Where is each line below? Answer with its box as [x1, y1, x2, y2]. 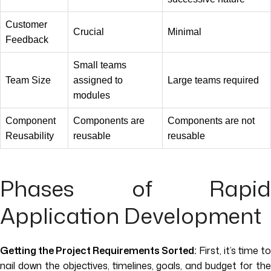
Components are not [168, 116, 255, 126]
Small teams [73, 60, 126, 71]
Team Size [5, 75, 51, 86]
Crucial [73, 27, 104, 38]
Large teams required [168, 75, 259, 86]
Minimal [168, 27, 201, 38]
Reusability [5, 131, 54, 142]
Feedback [5, 34, 48, 45]
